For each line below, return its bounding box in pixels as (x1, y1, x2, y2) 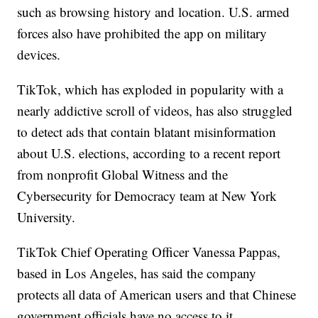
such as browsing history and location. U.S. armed (17, 3, 290, 21)
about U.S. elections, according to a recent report (17, 144, 281, 163)
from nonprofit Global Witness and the (17, 165, 229, 184)
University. (17, 208, 76, 226)
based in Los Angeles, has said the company (17, 264, 257, 283)
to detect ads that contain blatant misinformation (17, 123, 277, 141)
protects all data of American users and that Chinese (17, 285, 297, 304)
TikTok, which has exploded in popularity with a (17, 80, 284, 99)
